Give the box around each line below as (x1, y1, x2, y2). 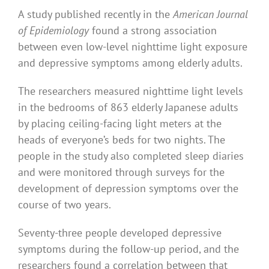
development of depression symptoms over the (18, 181, 238, 195)
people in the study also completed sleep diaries (18, 148, 244, 163)
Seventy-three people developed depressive (18, 225, 222, 240)
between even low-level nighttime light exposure (18, 39, 247, 53)
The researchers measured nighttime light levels (18, 83, 243, 98)
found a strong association (89, 23, 217, 37)
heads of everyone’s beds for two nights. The (18, 132, 225, 147)
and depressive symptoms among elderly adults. (18, 55, 243, 70)
